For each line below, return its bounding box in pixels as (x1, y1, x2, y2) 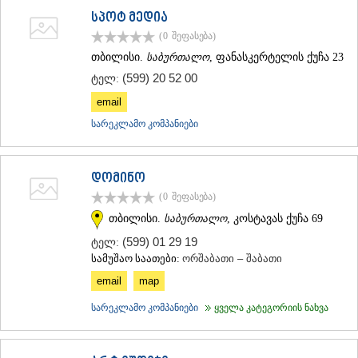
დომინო (91, 171, 145, 188)
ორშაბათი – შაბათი (182, 252, 282, 265)
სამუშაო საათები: (91, 252, 182, 265)
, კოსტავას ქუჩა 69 (227, 212, 323, 225)
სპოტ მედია (91, 10, 168, 27)
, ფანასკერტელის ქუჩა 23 (209, 51, 344, 64)
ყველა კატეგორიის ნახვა (202, 301, 328, 313)
